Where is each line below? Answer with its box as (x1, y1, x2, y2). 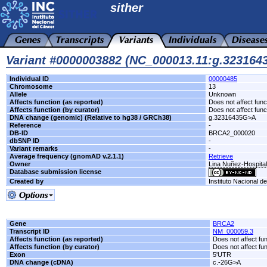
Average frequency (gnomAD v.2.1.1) (10, 153, 124, 160)
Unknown (209, 91, 236, 98)
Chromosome (10, 83, 52, 90)
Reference (10, 122, 41, 129)
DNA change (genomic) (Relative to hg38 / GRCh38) (10, 114, 172, 121)
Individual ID (10, 75, 49, 82)
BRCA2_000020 (209, 129, 255, 136)
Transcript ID (10, 228, 49, 235)
